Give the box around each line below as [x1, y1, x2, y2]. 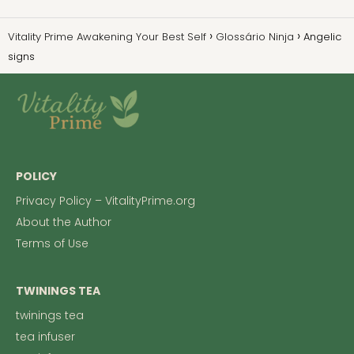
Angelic [303, 29, 341, 44]
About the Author [16, 214, 111, 231]
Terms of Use [16, 235, 88, 252]
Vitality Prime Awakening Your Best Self [8, 29, 206, 44]
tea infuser [16, 329, 75, 345]
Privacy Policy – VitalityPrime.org [16, 193, 195, 209]
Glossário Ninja [216, 29, 294, 44]
